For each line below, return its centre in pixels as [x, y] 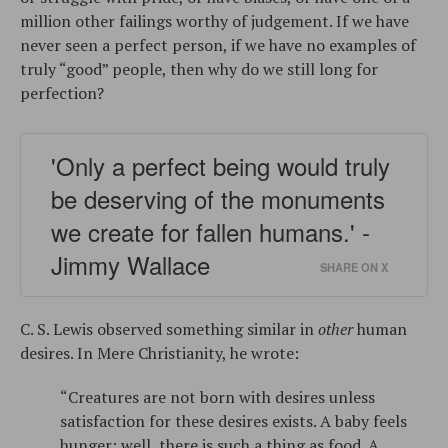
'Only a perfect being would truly [220, 165]
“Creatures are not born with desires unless [217, 396]
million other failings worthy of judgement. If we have [214, 20]
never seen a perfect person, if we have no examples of [218, 44]
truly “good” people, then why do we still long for [199, 68]
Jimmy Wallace [130, 264]
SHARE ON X [354, 266]
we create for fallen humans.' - [210, 231]
